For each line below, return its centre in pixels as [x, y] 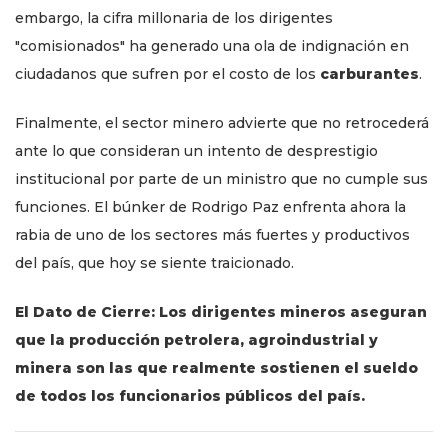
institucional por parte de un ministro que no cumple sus [221, 179]
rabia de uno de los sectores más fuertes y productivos [212, 235]
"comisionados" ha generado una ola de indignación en [212, 46]
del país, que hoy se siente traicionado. [154, 263]
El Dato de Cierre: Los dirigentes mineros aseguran [221, 312]
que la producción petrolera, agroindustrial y [196, 340]
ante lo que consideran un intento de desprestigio [196, 151]
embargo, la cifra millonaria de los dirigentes [174, 18]
